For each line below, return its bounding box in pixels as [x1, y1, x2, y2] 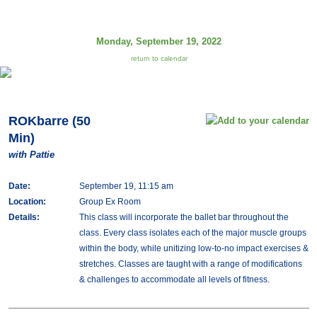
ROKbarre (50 [8, 114, 91, 128]
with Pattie [8, 149, 54, 160]
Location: [8, 197, 46, 207]
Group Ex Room [79, 197, 141, 207]
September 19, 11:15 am [79, 181, 173, 191]
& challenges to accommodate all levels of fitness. [79, 275, 270, 284]
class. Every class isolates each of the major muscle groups [79, 228, 306, 238]
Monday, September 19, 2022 [96, 36, 221, 47]
